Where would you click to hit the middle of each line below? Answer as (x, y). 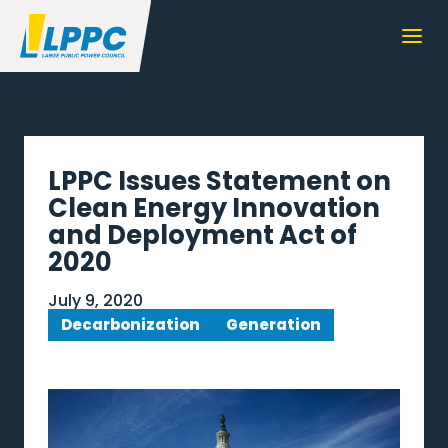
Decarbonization (130, 325)
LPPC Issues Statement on (219, 181)
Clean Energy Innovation (214, 208)
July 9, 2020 (95, 300)
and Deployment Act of (202, 235)
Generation (273, 325)
